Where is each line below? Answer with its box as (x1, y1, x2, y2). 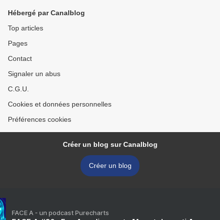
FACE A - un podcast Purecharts (12, 208, 109, 217)
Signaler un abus (8, 69, 60, 78)
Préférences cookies (8, 115, 71, 123)
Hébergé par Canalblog (8, 8, 85, 17)
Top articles (8, 24, 43, 32)
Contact (8, 54, 32, 62)
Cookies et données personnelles (8, 100, 111, 108)
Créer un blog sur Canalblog (62, 140, 158, 148)
